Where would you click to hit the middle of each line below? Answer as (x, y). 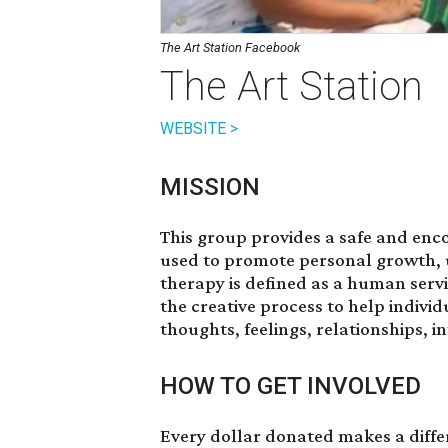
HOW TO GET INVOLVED (290, 386)
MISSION (210, 187)
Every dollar (212, 435)
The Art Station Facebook (230, 47)
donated (299, 435)
